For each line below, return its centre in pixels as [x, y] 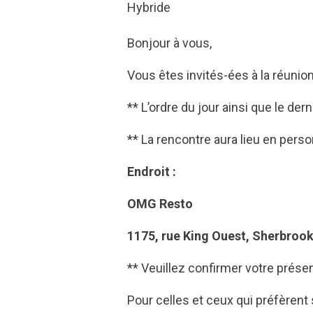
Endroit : [152, 172]
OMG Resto [160, 204]
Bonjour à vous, [169, 43]
